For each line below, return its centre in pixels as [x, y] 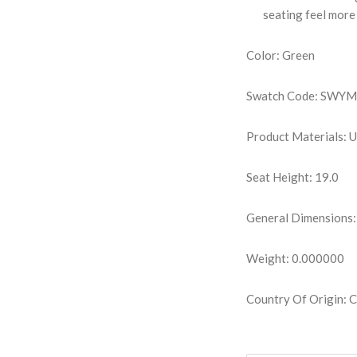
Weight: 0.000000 [296, 259]
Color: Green [281, 55]
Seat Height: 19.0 [293, 177]
